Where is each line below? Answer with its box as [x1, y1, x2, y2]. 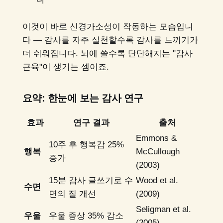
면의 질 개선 [48, 189, 96, 199]
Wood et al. [135, 175, 178, 185]
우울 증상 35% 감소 [48, 211, 123, 221]
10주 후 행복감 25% [48, 139, 124, 149]
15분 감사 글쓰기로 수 [48, 175, 133, 185]
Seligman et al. [135, 204, 191, 214]
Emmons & [135, 133, 177, 143]
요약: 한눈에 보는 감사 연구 [22, 92, 143, 104]
